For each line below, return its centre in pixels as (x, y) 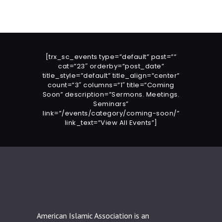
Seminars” (111, 104)
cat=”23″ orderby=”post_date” (111, 66)
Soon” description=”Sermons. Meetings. (111, 94)
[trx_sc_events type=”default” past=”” (111, 56)
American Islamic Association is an (93, 215)
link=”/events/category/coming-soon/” (111, 113)
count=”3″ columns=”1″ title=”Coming (111, 85)
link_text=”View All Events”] (111, 122)
